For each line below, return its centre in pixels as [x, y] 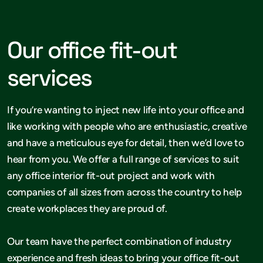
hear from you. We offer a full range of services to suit [123, 159]
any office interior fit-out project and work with [111, 175]
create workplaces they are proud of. [87, 208]
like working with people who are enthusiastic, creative [127, 126]
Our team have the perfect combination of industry [119, 241]
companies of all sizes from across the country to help [125, 192]
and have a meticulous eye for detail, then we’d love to [126, 142]
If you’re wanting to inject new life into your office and [126, 109]
